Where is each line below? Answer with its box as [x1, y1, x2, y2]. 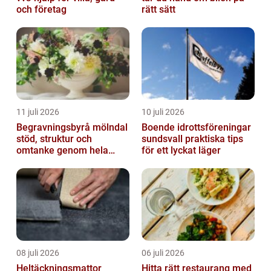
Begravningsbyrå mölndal [16, 122, 128, 134]
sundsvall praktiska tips [142, 133, 185, 145]
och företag [16, 4, 67, 16]
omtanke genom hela [16, 145, 108, 157]
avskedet [16, 156, 56, 168]
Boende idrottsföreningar [142, 122, 251, 134]
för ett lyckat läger [142, 145, 221, 157]
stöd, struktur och [16, 133, 92, 145]
